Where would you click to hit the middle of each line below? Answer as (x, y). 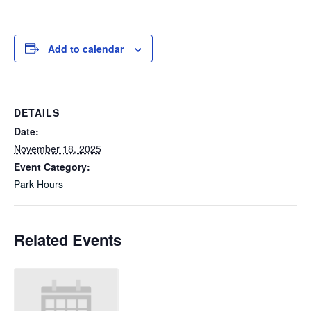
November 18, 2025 (58, 148)
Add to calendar (86, 48)
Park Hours (39, 184)
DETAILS (37, 112)
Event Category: (52, 166)
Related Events (68, 239)
